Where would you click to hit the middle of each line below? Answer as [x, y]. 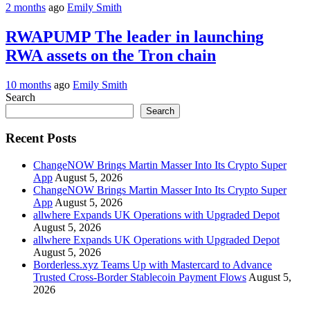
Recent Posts [41, 138]
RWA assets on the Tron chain [111, 55]
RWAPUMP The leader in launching [135, 36]
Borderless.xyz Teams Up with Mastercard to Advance [153, 265]
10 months [28, 84]
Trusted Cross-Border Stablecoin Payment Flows [140, 277]
